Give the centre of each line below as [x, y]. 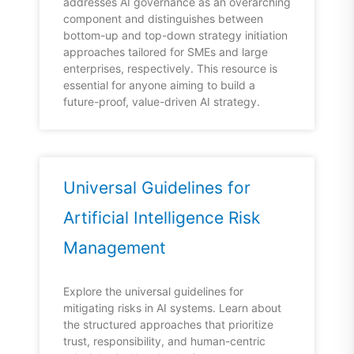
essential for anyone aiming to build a [159, 85]
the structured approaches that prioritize [168, 325]
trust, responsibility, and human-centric [164, 341]
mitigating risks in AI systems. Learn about [172, 308]
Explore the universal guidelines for [153, 292]
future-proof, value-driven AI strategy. [162, 102]
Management [115, 248]
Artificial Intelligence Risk [162, 218]
